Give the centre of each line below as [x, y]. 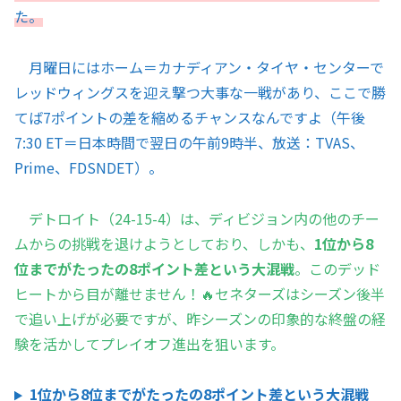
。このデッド [337, 268]
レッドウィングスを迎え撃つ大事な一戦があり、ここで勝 [200, 92]
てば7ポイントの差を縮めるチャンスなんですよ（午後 [190, 117]
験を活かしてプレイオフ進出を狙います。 [149, 343]
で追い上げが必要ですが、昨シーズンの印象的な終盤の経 [200, 318]
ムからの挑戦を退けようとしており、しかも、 [164, 243]
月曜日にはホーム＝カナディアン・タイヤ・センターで [199, 67]
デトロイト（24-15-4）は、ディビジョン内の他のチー [204, 218]
